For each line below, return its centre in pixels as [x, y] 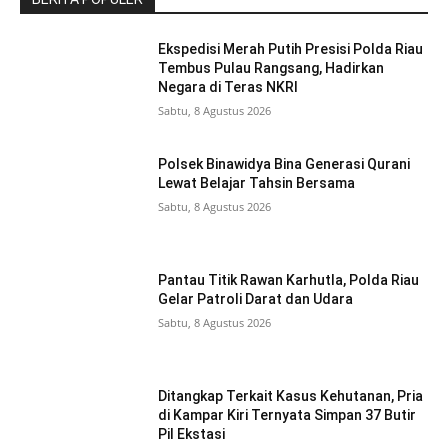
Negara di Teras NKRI [228, 86]
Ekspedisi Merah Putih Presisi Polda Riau [291, 48]
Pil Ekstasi [192, 433]
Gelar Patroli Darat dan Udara [256, 299]
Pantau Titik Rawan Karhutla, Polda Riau [289, 280]
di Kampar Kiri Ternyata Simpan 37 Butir [287, 414]
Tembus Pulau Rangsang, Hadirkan [271, 67]
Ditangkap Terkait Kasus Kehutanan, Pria [291, 395]
